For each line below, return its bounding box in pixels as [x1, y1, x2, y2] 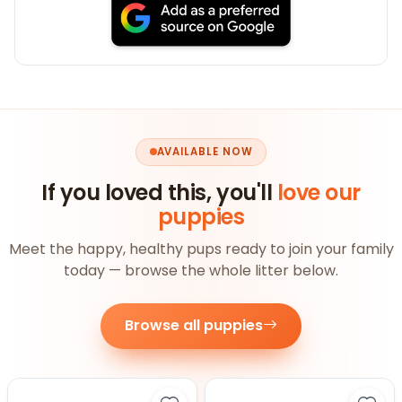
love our [276, 178, 361, 208]
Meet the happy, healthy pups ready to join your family [8, 238, 394, 259]
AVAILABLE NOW [156, 144, 253, 159]
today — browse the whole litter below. [64, 259, 338, 281]
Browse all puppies [125, 315, 263, 336]
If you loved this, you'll [41, 178, 277, 208]
